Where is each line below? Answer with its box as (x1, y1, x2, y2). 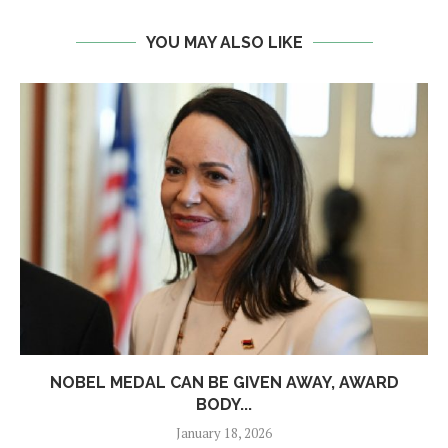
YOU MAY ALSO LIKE (145, 33, 303, 53)
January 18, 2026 (176, 424, 272, 443)
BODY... (196, 395, 252, 415)
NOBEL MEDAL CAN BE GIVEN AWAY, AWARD (49, 373, 399, 393)
